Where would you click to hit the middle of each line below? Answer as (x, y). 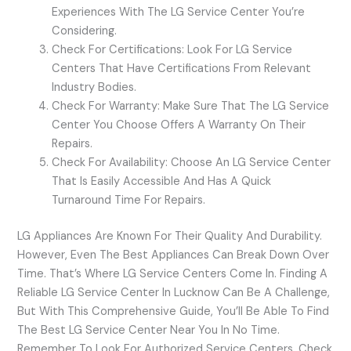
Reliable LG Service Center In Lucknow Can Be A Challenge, (174, 292)
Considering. (85, 31)
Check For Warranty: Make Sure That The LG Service (191, 106)
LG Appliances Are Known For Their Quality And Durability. (170, 236)
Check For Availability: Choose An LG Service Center (192, 162)
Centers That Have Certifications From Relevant (182, 68)
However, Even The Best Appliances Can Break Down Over (174, 255)
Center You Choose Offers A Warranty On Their (179, 125)
